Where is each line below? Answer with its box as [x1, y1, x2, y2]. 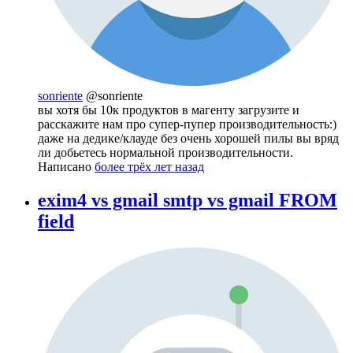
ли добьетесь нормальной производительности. [38, 145, 293, 159]
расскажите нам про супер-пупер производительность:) [38, 117, 336, 131]
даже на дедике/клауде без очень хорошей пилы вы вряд [38, 131, 339, 145]
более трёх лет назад [95, 159, 204, 173]
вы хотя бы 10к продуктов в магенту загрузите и [38, 102, 299, 117]
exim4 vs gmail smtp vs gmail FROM [38, 189, 337, 210]
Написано [38, 159, 95, 173]
